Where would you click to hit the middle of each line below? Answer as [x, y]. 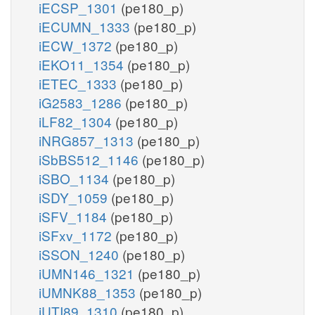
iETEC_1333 [79, 83]
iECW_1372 [77, 45]
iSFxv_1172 [77, 235]
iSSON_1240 [81, 254]
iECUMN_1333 [86, 26]
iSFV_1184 [75, 216]
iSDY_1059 [75, 197]
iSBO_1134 [76, 178]
